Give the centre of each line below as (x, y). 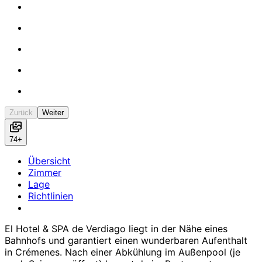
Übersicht (49, 161)
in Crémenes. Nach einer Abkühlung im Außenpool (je (123, 252)
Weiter (53, 112)
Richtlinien (51, 196)
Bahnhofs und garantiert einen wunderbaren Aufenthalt (126, 240)
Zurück (21, 112)
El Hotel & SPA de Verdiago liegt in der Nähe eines (116, 228)
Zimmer (45, 172)
